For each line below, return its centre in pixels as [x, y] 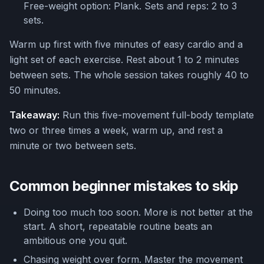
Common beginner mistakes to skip [124, 186]
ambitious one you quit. [75, 241]
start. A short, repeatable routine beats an [118, 227]
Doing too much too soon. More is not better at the [138, 212]
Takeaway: [34, 115]
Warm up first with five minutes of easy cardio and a [126, 44]
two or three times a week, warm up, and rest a [116, 131]
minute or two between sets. [73, 146]
